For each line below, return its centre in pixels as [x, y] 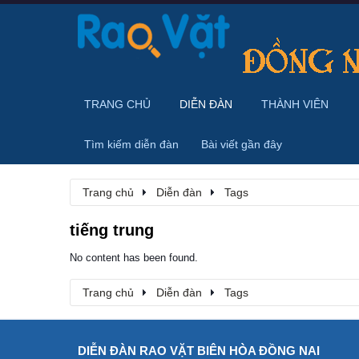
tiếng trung [112, 230]
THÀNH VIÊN [295, 104]
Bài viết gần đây [242, 144]
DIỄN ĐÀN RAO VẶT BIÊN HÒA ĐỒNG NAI [199, 351]
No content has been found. [134, 258]
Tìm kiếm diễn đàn [131, 144]
